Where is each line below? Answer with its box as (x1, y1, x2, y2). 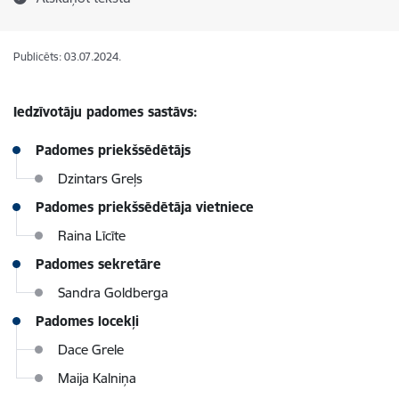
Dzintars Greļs (58, 170, 142, 187)
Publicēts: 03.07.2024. (13, 50, 121, 63)
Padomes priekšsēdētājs (36, 142, 191, 159)
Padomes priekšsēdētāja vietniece (36, 199, 254, 216)
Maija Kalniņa (58, 370, 136, 387)
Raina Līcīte (58, 227, 126, 244)
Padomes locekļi (36, 313, 139, 330)
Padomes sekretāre (36, 256, 161, 273)
